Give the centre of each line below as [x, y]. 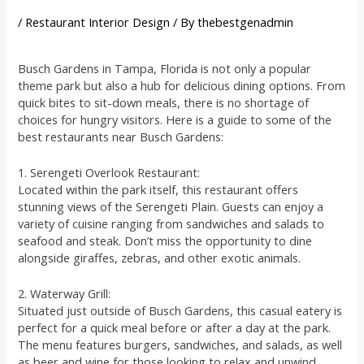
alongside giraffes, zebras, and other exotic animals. [160, 258]
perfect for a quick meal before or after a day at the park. [175, 328]
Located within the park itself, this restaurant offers [158, 190]
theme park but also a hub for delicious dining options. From [182, 85]
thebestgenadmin [246, 22]
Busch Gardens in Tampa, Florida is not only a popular [165, 68]
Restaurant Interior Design [98, 22]
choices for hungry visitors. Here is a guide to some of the [175, 119]
